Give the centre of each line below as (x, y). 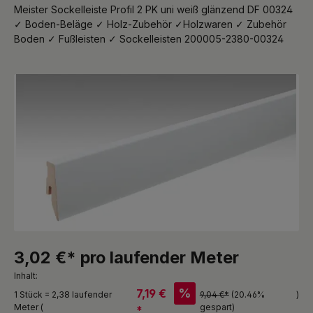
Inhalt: (26, 275)
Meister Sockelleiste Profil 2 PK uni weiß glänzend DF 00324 (153, 9)
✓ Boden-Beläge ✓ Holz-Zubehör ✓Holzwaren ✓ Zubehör (150, 24)
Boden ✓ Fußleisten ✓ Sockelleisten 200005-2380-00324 (149, 38)
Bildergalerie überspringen (75, 80)
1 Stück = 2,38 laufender (63, 294)
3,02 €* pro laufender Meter (126, 257)
